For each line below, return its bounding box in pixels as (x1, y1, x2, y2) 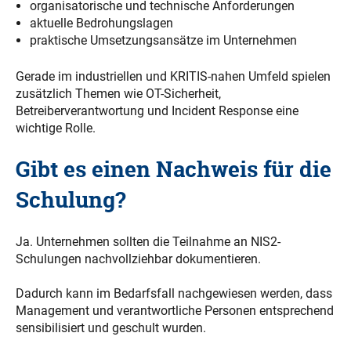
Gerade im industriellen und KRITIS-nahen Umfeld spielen (16, 68, 331, 84)
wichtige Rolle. (16, 120, 96, 136)
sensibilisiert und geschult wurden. (16, 320, 206, 336)
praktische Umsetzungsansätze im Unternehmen (29, 32, 297, 48)
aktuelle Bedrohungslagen (29, 15, 173, 31)
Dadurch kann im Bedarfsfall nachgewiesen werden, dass (16, 286, 332, 302)
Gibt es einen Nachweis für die (16, 154, 331, 185)
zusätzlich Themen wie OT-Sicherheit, (16, 85, 221, 101)
